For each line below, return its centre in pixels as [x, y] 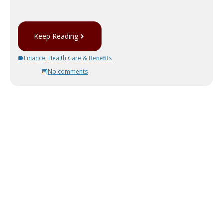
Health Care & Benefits [80, 58]
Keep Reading [56, 36]
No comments [68, 71]
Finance [34, 58]
